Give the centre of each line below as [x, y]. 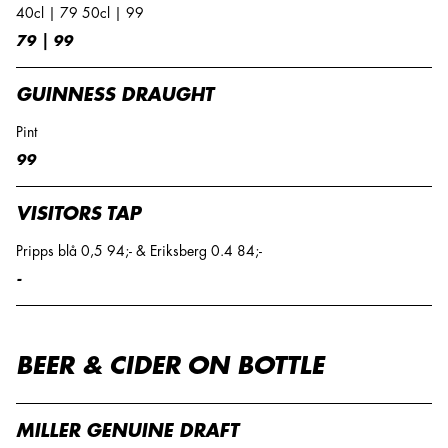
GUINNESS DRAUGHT [115, 95]
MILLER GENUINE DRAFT [127, 431]
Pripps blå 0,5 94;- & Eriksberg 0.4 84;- [139, 251]
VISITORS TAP [78, 214]
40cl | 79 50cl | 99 [80, 13]
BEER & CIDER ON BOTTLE [170, 366]
